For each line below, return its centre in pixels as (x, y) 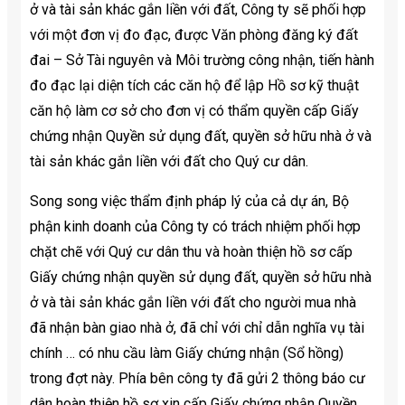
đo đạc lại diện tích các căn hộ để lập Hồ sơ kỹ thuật (194, 85)
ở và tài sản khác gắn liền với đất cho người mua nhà (193, 302)
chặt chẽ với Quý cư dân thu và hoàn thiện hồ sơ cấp (191, 251)
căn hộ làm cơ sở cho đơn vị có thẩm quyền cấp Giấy (194, 110)
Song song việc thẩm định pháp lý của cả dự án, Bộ (189, 201)
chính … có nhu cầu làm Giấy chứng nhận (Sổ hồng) (187, 353)
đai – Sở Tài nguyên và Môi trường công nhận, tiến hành (202, 60)
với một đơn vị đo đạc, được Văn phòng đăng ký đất (194, 34)
